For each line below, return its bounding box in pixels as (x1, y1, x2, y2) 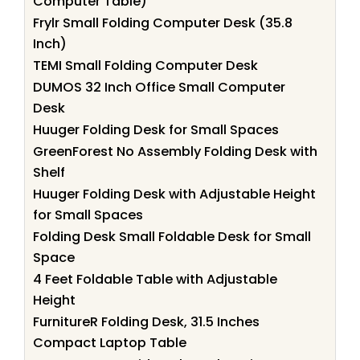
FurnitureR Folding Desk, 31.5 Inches (33, 312, 260, 331)
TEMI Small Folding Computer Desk (33, 55, 258, 75)
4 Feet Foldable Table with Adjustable (33, 269, 277, 288)
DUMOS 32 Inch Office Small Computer (33, 77, 285, 96)
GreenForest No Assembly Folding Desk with (33, 141, 317, 161)
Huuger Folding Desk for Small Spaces (33, 120, 279, 139)
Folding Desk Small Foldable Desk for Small (33, 227, 311, 246)
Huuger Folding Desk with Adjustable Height (33, 184, 316, 203)
